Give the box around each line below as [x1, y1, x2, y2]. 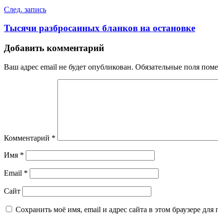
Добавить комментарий [4, 43, 104, 54]
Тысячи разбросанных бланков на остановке [4, 23, 195, 34]
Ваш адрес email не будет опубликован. [4, 62, 133, 71]
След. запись [4, 5, 46, 14]
